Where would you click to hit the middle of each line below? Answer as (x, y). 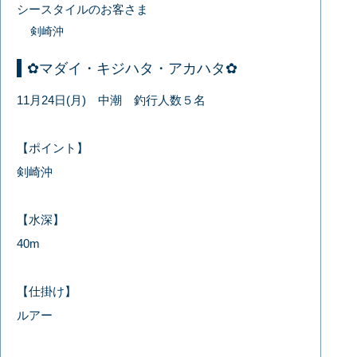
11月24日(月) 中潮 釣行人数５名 (112, 100)
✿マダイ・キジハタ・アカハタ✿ (133, 68)
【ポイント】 (53, 147)
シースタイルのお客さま (83, 9)
